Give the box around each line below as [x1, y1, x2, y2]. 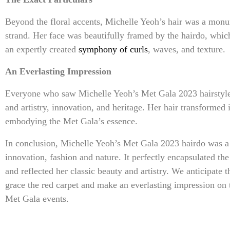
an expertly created [5, 44, 79, 55]
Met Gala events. [5, 194, 69, 204]
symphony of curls [79, 44, 148, 55]
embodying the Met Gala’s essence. [5, 116, 138, 127]
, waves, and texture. [148, 44, 225, 55]
